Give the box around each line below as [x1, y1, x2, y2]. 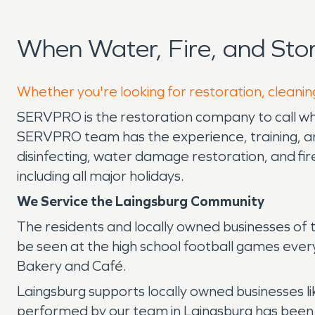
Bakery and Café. [17, 257, 129, 274]
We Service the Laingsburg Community [17, 193, 264, 210]
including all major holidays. [17, 167, 187, 184]
